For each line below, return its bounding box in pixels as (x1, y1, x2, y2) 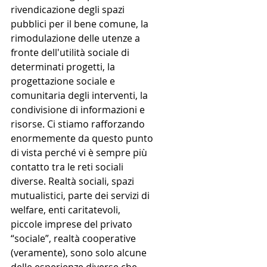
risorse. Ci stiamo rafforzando (11, 117, 147, 131)
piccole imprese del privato (11, 218, 135, 231)
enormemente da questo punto (11, 132, 156, 145)
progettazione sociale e (11, 74, 117, 88)
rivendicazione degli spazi (11, 3, 127, 17)
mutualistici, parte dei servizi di (11, 189, 152, 203)
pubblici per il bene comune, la (11, 17, 151, 31)
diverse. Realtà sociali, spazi (11, 175, 136, 188)
